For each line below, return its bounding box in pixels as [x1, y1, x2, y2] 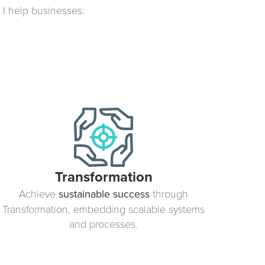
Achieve [19, 186, 59, 201]
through [150, 186, 188, 201]
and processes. [69, 216, 138, 231]
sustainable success [59, 186, 150, 202]
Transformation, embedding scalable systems [2, 201, 205, 216]
